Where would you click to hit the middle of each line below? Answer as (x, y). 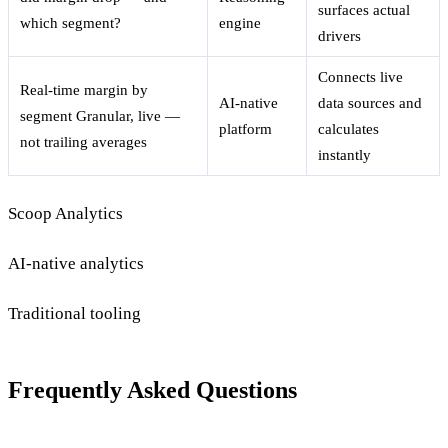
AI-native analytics (76, 263)
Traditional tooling (74, 314)
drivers (340, 36)
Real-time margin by (84, 90)
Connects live (361, 77)
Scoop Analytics (65, 213)
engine (240, 23)
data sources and (370, 103)
